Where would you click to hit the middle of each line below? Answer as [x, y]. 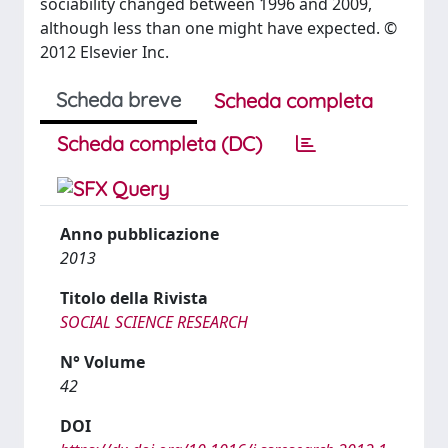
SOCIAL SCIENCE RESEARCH [154, 322]
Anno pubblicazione [139, 234]
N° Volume [102, 362]
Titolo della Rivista [134, 298]
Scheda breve [118, 99]
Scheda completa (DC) [159, 143]
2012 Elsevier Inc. [104, 52]
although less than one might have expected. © [218, 28]
